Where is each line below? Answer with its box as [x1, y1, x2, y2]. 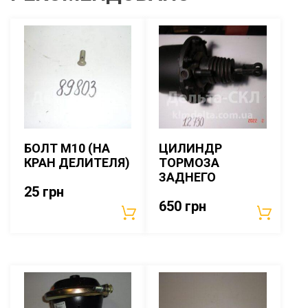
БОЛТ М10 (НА [24, 140, 110, 155]
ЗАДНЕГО [159, 169, 217, 184]
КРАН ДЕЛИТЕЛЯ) [24, 155, 130, 170]
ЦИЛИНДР [159, 140, 223, 155]
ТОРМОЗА [159, 155, 220, 170]
